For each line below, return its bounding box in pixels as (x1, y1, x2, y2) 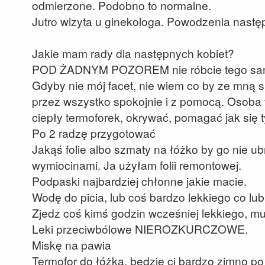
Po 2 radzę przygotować (32, 125, 156, 141)
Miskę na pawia (32, 237, 111, 253)
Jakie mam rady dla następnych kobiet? (32, 45, 234, 61)
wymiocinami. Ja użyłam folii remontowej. (32, 157, 241, 173)
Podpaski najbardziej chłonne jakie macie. (32, 173, 247, 189)
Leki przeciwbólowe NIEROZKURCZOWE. (32, 221, 248, 237)
